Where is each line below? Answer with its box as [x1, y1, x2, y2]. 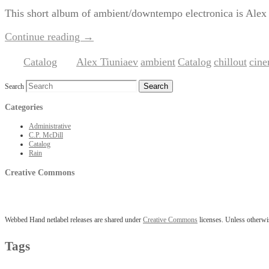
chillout [214, 55, 247, 68]
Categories [5, 102, 43, 112]
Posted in [5, 61, 22, 67]
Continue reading [5, 30, 83, 43]
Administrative [29, 121, 71, 130]
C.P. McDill [29, 130, 63, 139]
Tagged [61, 61, 75, 67]
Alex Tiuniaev [76, 55, 138, 68]
